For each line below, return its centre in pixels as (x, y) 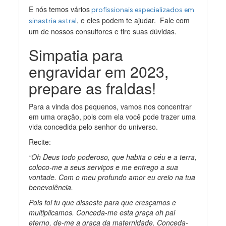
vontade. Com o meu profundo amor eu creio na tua (112, 177)
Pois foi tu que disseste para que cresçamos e (103, 202)
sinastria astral (53, 21)
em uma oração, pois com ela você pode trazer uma (112, 116)
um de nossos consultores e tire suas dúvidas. (103, 31)
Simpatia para (76, 54)
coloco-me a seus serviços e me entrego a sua (104, 167)
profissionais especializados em (142, 10)
